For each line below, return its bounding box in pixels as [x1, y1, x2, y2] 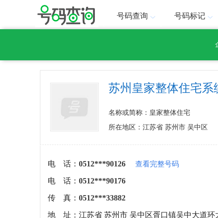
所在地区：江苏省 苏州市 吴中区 [109, 124, 208, 131]
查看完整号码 [135, 160, 179, 168]
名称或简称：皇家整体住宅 [109, 109, 190, 116]
